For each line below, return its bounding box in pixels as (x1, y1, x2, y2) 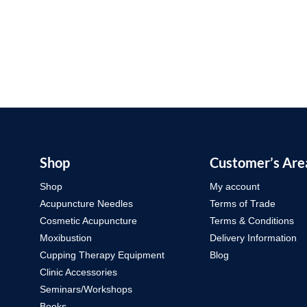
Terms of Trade (210, 198, 275, 210)
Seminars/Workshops (40, 284, 132, 295)
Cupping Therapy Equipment (40, 249, 164, 261)
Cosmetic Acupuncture (40, 215, 137, 227)
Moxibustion (40, 232, 92, 244)
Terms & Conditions (210, 215, 294, 227)
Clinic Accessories (40, 267, 117, 278)
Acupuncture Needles (40, 198, 133, 210)
